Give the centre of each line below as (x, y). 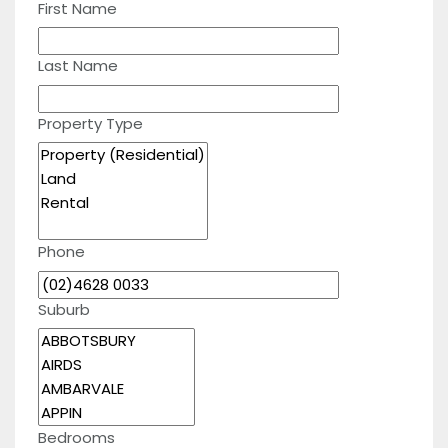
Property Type (90, 123)
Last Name (77, 65)
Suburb (63, 309)
